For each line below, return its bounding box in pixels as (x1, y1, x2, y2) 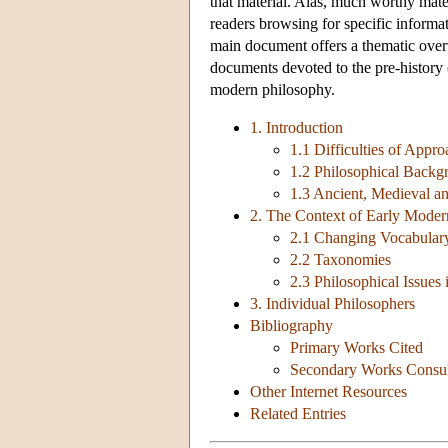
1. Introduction (250, 119, 343, 137)
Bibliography (250, 317, 333, 335)
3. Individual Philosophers (250, 295, 415, 313)
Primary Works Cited (290, 339, 423, 357)
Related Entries (250, 405, 346, 423)
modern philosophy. (210, 81, 335, 99)
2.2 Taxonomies (290, 251, 391, 269)
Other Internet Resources (250, 383, 407, 401)
